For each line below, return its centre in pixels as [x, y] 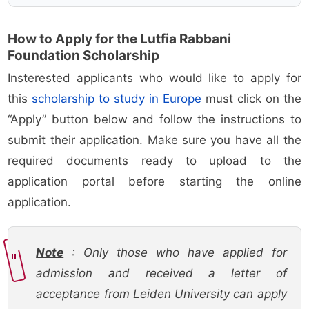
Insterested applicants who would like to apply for [154, 78]
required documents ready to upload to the [154, 161]
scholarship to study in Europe [117, 99]
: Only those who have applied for [175, 253]
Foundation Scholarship [84, 56]
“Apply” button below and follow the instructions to [154, 120]
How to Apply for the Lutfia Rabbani [120, 39]
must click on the [251, 99]
